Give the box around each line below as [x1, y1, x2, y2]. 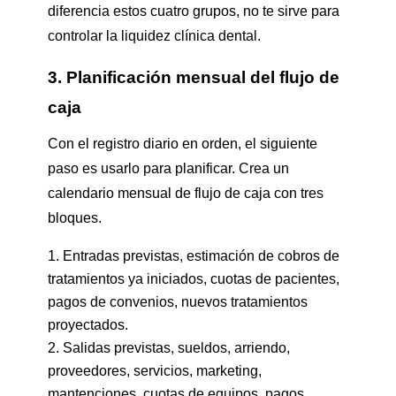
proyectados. [47, 316, 128, 332]
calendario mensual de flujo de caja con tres [47, 185, 324, 201]
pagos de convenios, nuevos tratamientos [47, 293, 308, 309]
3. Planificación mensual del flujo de [47, 67, 339, 87]
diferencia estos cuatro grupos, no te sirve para [47, 3, 339, 19]
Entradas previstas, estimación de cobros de [62, 247, 339, 263]
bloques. [47, 209, 102, 225]
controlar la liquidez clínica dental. [47, 27, 261, 43]
